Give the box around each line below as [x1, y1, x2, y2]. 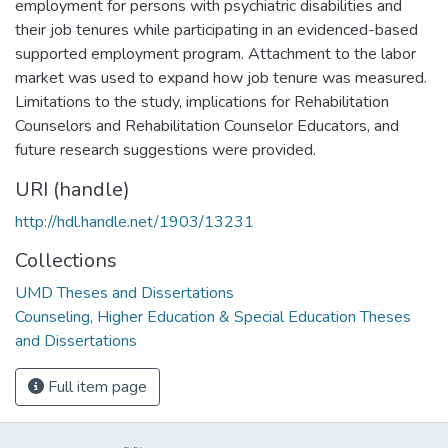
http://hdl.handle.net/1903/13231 [15, 210, 254, 233]
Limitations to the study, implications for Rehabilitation [15, 90, 389, 113]
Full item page [44, 375, 147, 398]
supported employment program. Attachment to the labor [15, 42, 416, 65]
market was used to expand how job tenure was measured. [15, 66, 427, 89]
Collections [15, 246, 117, 274]
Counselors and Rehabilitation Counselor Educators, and [15, 114, 399, 137]
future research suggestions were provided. [15, 138, 316, 161]
